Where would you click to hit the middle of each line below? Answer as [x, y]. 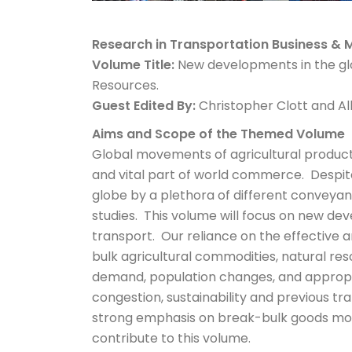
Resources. [125, 85]
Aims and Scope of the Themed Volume [218, 134]
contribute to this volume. [171, 338]
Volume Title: [133, 64]
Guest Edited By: [144, 105]
